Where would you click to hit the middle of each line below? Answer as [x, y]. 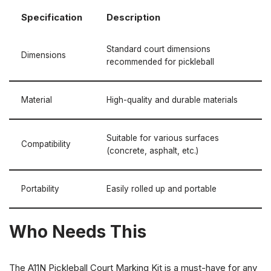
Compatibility [46, 144]
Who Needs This [78, 232]
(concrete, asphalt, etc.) [152, 151]
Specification [52, 17]
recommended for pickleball [160, 62]
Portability [40, 189]
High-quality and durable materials [172, 100]
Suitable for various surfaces [163, 138]
